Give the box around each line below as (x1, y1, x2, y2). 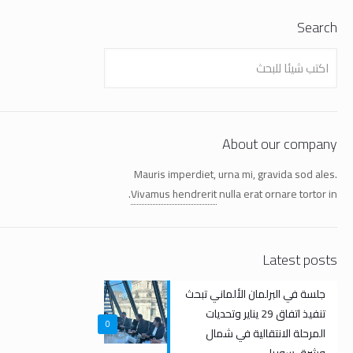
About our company (222, 131, 337, 158)
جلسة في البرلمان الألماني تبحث (185, 284, 325, 305)
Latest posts (262, 247, 337, 273)
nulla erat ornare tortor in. (217, 184, 337, 205)
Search (297, 14, 337, 41)
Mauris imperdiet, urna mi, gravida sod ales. (134, 164, 337, 185)
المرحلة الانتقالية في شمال (206, 323, 325, 344)
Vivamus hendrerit (131, 184, 217, 205)
